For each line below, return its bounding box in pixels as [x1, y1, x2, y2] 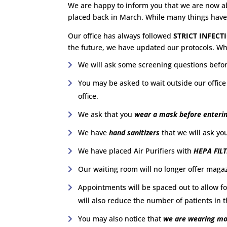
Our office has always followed [68, 30, 174, 41]
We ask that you [78, 109, 135, 119]
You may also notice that [78, 213, 162, 223]
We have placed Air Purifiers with [78, 145, 194, 156]
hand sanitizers [107, 127, 160, 137]
